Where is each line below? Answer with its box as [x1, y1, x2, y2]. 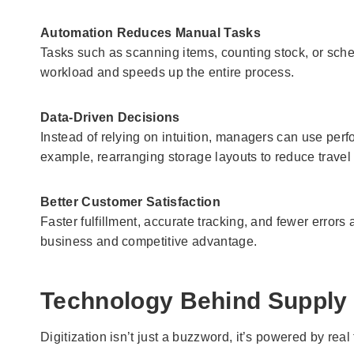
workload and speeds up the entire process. [40, 65, 295, 79]
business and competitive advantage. [40, 234, 258, 248]
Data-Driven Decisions [40, 110, 180, 124]
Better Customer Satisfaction [40, 194, 220, 209]
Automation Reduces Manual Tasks [40, 25, 261, 40]
